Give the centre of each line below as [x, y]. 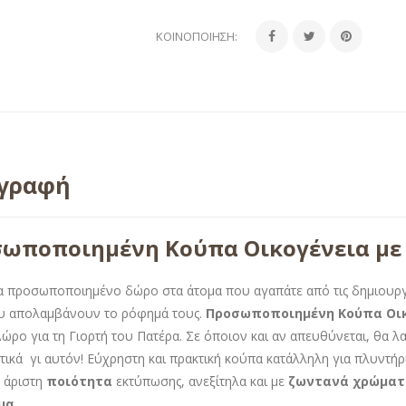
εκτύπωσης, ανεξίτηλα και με [198, 381]
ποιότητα [79, 381]
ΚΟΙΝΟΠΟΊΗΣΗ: [197, 36]
